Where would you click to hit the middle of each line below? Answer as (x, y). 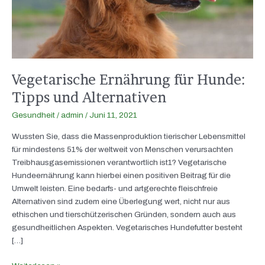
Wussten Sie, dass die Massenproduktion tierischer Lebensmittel (129, 136)
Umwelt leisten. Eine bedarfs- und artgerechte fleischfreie (115, 188)
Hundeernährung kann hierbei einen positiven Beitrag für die (121, 175)
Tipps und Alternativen (89, 97)
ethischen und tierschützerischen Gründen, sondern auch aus (124, 214)
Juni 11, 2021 (113, 115)
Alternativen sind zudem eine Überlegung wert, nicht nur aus (121, 201)
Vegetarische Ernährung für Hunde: (128, 79)
